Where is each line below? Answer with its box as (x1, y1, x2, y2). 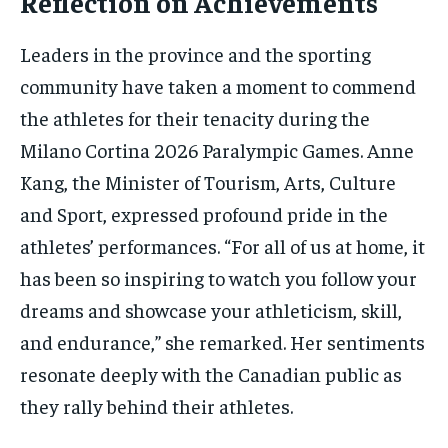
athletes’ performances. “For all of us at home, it (20, 233, 425, 259)
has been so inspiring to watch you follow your (20, 265, 417, 291)
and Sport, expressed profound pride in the (20, 201, 388, 227)
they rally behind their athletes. (20, 393, 293, 419)
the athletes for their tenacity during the (20, 105, 370, 131)
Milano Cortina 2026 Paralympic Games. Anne (20, 137, 414, 163)
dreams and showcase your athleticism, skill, (20, 297, 402, 323)
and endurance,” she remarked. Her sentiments (20, 329, 425, 355)
